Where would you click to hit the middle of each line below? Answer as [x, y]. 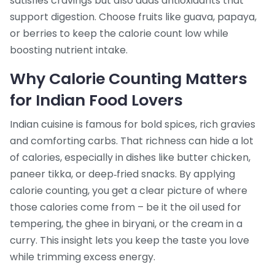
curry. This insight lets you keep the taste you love [130, 241]
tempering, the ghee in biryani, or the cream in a [126, 224]
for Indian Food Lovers [96, 101]
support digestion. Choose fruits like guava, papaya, [133, 17]
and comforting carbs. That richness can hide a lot [132, 141]
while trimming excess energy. [83, 257]
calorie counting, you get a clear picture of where [129, 191]
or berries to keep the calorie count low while [119, 34]
